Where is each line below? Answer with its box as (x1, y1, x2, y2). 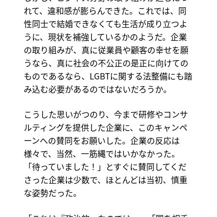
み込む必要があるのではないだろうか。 (23, 82, 171, 95)
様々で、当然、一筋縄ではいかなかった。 (23, 147, 180, 160)
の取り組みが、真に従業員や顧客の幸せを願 (23, 43, 188, 56)
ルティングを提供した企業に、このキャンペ (23, 121, 187, 134)
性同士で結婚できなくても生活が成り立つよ (23, 17, 187, 30)
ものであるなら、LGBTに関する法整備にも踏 (23, 69, 192, 82)
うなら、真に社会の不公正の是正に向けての (23, 56, 188, 69)
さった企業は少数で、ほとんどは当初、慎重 (23, 173, 187, 186)
